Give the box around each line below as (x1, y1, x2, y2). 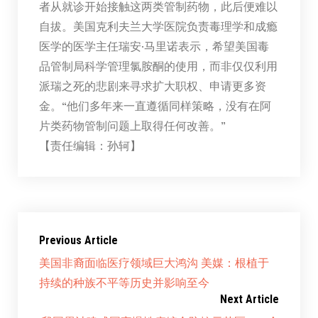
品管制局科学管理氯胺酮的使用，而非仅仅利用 (38, 57, 278, 73)
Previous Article (38, 233, 118, 247)
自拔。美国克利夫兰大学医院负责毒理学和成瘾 (38, 18, 278, 33)
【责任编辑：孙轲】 (38, 137, 141, 153)
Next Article (220, 292, 280, 306)
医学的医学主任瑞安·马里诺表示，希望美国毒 (38, 38, 269, 53)
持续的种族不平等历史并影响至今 (38, 274, 209, 290)
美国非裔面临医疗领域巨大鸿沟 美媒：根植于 (38, 254, 269, 270)
